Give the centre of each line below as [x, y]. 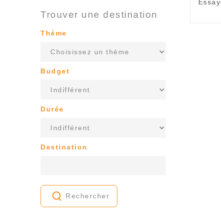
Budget [55, 71]
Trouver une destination [99, 15]
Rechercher [88, 196]
